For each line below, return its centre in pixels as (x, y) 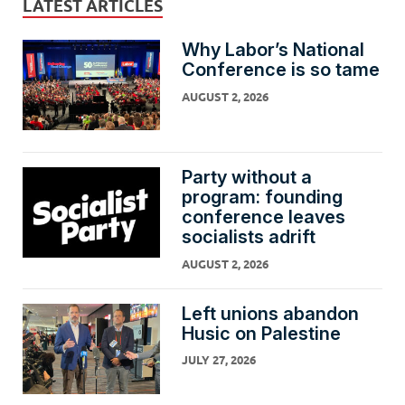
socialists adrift (248, 237)
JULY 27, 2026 (218, 360)
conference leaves (263, 217)
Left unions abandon (270, 313)
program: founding (262, 198)
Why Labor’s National (273, 50)
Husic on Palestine (261, 333)
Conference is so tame (280, 70)
